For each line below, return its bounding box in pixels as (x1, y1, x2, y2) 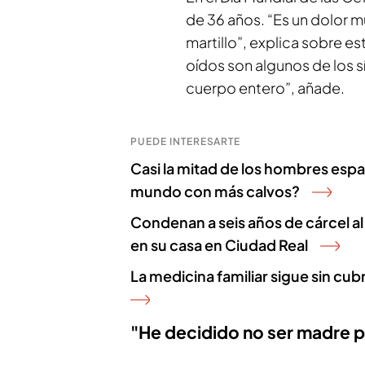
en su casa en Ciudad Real (130, 235, 308, 254)
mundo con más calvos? (130, 182, 300, 200)
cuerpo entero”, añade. (186, 78, 345, 97)
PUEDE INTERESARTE (130, 135, 241, 147)
